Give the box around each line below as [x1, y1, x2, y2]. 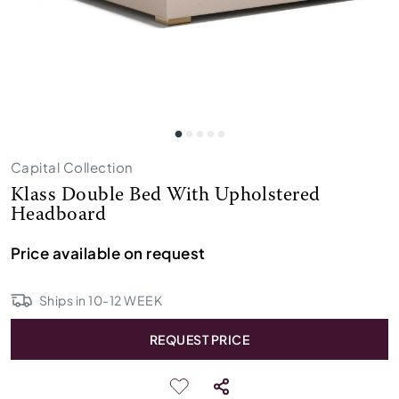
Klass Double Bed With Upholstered [11, 186, 321, 206]
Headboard [11, 206, 107, 225]
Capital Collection [11, 159, 134, 175]
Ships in [39, 292, 89, 308]
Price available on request [11, 243, 206, 263]
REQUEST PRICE [149, 331, 250, 347]
